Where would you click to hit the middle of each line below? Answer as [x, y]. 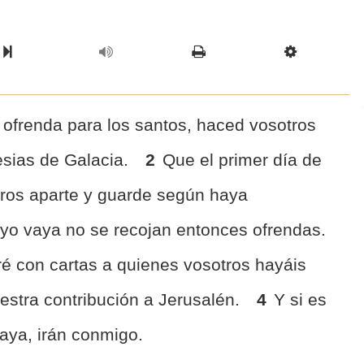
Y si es [301, 299]
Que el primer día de [243, 160]
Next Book [49, 51]
